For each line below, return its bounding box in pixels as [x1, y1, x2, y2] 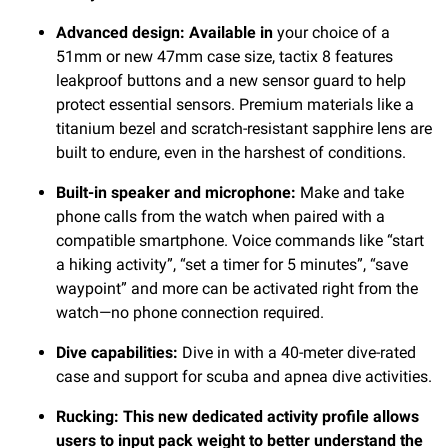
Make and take [296, 183, 404, 203]
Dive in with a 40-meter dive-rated [178, 343, 416, 363]
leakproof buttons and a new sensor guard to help [56, 71, 406, 91]
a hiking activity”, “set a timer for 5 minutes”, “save [56, 255, 408, 275]
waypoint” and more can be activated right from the [56, 279, 418, 299]
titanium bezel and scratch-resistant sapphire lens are [56, 119, 432, 139]
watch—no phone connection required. [56, 303, 324, 323]
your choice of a [277, 23, 390, 43]
